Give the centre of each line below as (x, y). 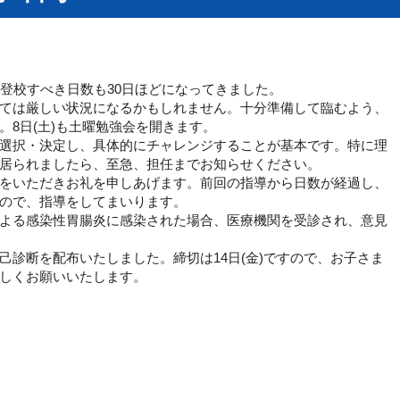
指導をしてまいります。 (113, 201)
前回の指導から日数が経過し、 (294, 183)
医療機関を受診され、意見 (307, 220)
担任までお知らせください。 (233, 164)
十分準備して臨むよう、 (314, 108)
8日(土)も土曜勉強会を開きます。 (114, 126)
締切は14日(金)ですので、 (252, 258)
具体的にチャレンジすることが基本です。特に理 (240, 145)
